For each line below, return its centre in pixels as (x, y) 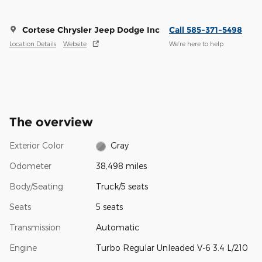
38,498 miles (121, 166)
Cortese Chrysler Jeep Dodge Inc (91, 30)
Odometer (30, 166)
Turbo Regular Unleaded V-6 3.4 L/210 (172, 248)
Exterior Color (37, 146)
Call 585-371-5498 (206, 30)
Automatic (117, 227)
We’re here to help (196, 43)
